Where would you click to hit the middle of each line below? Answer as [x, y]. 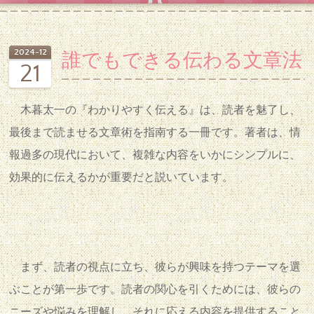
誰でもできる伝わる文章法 [182, 61]
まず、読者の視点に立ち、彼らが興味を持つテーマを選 [155, 267]
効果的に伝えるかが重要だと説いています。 [122, 177]
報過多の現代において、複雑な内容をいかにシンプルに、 [155, 155]
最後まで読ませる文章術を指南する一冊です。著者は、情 [155, 132]
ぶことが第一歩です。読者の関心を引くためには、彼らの [155, 289]
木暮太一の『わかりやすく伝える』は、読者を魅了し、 [155, 110]
